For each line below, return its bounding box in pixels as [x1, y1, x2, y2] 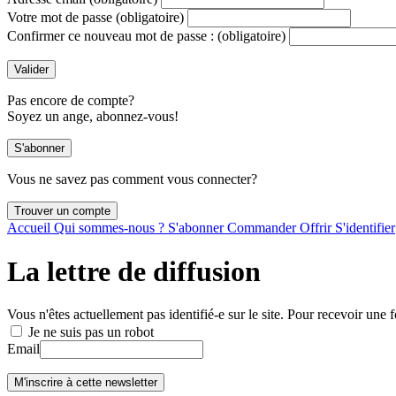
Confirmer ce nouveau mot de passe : [7, 28, 214, 44]
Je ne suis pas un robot [25, 324, 154, 340]
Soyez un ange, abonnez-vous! [7, 109, 179, 125]
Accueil [7, 220, 54, 236]
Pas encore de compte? [7, 93, 134, 109]
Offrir [300, 220, 335, 236]
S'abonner [168, 220, 227, 236]
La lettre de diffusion [7, 255, 261, 287]
